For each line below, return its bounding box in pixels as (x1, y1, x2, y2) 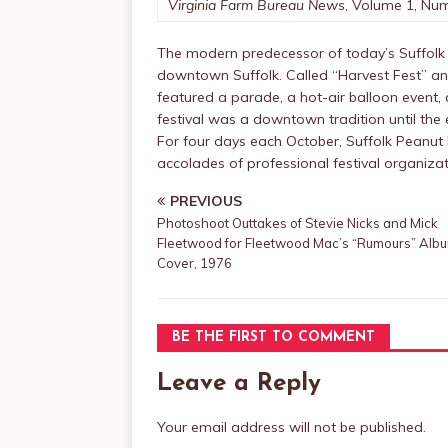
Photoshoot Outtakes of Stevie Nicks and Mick (157, 215, 438, 231)
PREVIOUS (170, 192, 242, 210)
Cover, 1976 (157, 255, 232, 271)
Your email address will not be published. (157, 418, 426, 436)
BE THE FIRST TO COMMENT (172, 330, 375, 345)
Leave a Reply (157, 372, 321, 396)
